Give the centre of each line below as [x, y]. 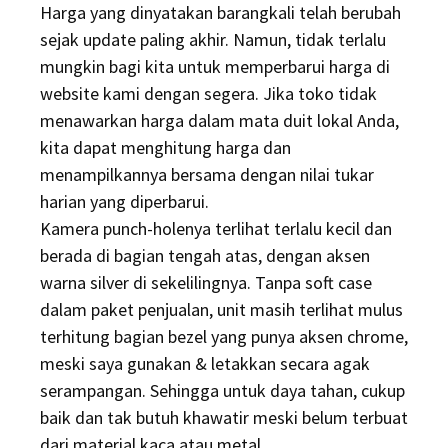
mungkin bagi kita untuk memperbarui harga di [215, 67]
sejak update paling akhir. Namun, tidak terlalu [213, 40]
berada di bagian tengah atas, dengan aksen [205, 256]
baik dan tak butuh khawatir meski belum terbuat [224, 418]
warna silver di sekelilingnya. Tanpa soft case [206, 283]
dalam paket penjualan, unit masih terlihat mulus [221, 310]
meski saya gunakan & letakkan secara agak [205, 364]
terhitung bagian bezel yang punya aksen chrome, [224, 337]
